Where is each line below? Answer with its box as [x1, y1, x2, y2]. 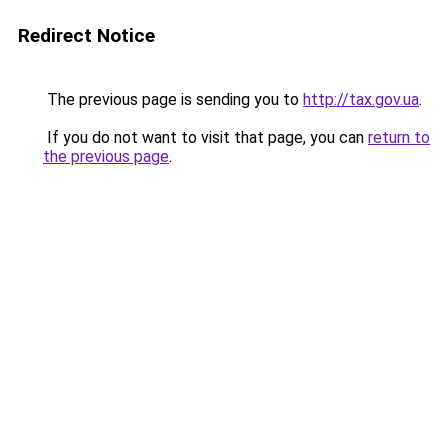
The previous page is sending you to [43, 90, 303, 109]
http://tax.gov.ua [303, 90, 419, 109]
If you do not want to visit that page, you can [43, 128, 368, 147]
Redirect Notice [18, 24, 155, 47]
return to [368, 128, 430, 147]
